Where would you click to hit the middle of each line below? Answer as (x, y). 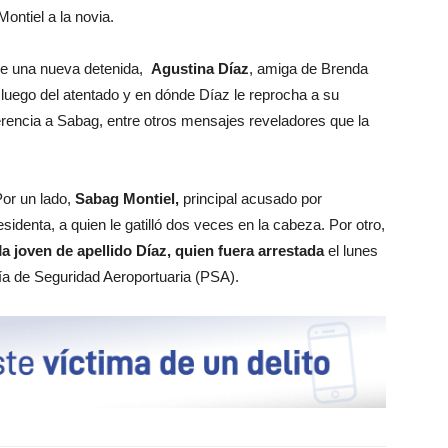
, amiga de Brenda (308, 68)
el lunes (351, 250)
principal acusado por (250, 198)
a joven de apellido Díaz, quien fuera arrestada (163, 250)
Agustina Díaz (200, 68)
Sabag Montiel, (127, 198)
